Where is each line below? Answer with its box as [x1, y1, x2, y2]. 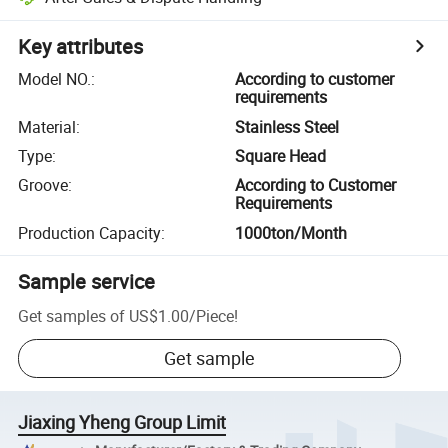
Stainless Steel [235, 115, 340, 138]
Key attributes [18, 33, 144, 61]
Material [18, 115, 77, 138]
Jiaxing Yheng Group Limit [18, 410, 227, 435]
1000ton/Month [235, 221, 348, 244]
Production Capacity [18, 221, 162, 244]
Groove [18, 174, 69, 197]
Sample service [18, 267, 156, 295]
